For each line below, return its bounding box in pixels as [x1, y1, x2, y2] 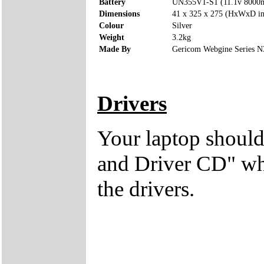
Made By [99, 44, 131, 54]
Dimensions [99, 9, 140, 18]
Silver [172, 21, 192, 30]
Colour [99, 21, 124, 30]
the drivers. [97, 176, 194, 201]
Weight [99, 32, 124, 42]
